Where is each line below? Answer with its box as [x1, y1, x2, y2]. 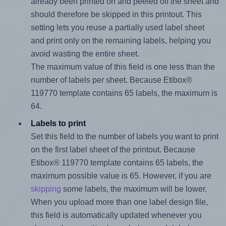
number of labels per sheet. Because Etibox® [30, 75, 192, 84]
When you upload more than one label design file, [30, 197, 208, 206]
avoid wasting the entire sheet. [30, 49, 139, 58]
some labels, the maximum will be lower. [61, 184, 207, 193]
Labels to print [30, 119, 86, 128]
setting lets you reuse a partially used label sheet [30, 23, 204, 32]
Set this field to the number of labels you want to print [30, 132, 218, 141]
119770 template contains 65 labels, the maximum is [30, 88, 217, 97]
